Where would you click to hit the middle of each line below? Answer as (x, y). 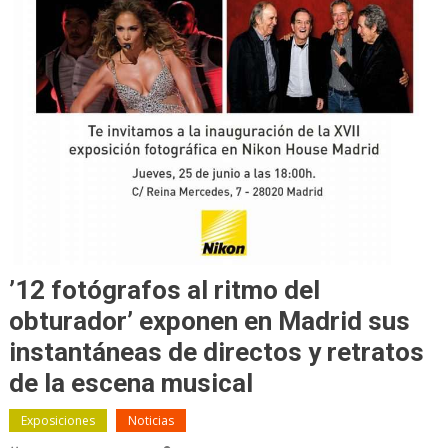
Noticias (150, 420)
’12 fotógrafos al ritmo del (164, 289)
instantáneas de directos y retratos (216, 351)
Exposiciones (57, 420)
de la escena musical (130, 382)
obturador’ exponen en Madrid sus (209, 320)
